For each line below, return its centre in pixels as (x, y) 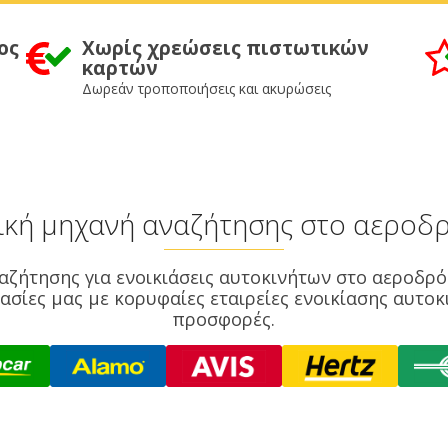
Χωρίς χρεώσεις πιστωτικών (225, 48)
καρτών (119, 68)
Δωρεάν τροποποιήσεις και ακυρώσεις (206, 88)
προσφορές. (224, 319)
